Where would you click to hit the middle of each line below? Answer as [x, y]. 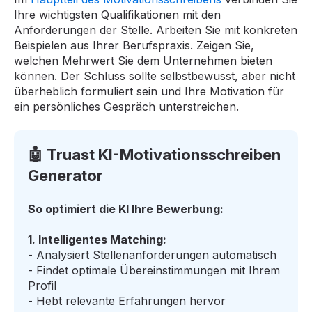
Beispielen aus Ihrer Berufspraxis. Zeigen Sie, [134, 46]
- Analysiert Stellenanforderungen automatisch [152, 255]
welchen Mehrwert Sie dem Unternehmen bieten [143, 61]
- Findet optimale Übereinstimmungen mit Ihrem [154, 271]
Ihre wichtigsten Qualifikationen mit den [117, 15]
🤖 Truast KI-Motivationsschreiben [154, 154]
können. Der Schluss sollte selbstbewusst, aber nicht [155, 76]
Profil [42, 286]
